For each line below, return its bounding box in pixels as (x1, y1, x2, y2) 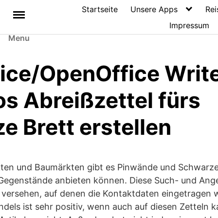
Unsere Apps (130, 4, 178, 14)
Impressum (169, 20, 210, 30)
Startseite (82, 4, 118, 14)
